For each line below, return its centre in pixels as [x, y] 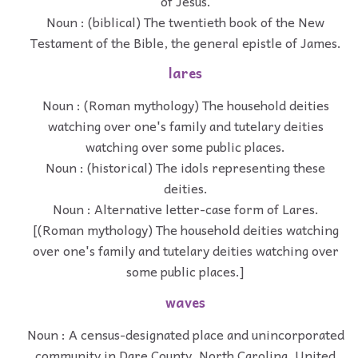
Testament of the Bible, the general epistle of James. [185, 42]
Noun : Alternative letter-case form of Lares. [185, 209]
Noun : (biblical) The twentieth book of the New [185, 21]
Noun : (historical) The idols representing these [185, 167]
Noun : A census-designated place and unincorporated [185, 334]
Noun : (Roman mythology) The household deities [185, 105]
